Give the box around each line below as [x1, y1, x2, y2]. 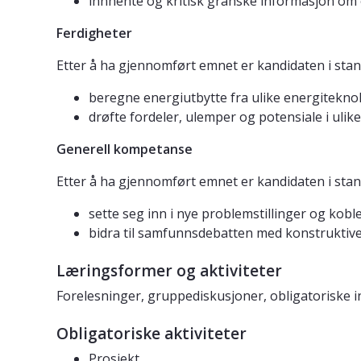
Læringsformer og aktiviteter [56, 260, 282, 282]
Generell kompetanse [56, 140, 193, 159]
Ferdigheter [56, 24, 132, 43]
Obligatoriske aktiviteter [56, 323, 247, 345]
